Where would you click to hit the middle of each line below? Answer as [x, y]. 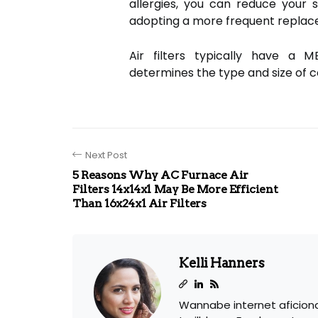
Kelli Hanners [222, 263]
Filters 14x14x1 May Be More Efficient [175, 189]
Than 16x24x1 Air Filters [139, 203]
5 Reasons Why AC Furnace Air [160, 175]
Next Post [106, 155]
